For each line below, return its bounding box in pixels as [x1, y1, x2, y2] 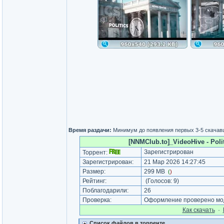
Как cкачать [182, 206, 215, 213]
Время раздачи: [68, 127, 111, 133]
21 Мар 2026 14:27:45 [142, 158, 205, 165]
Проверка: [80, 196, 113, 203]
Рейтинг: [80, 177, 108, 184]
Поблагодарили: [80, 187, 130, 194]
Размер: [80, 168, 107, 175]
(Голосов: [143, 177, 173, 184]
